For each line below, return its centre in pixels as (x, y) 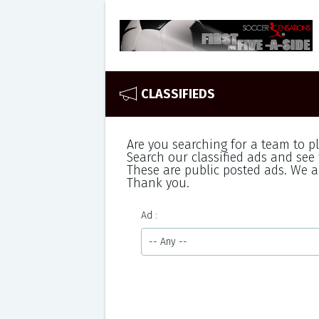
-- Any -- (168, 242)
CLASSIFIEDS (178, 94)
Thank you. (158, 183)
